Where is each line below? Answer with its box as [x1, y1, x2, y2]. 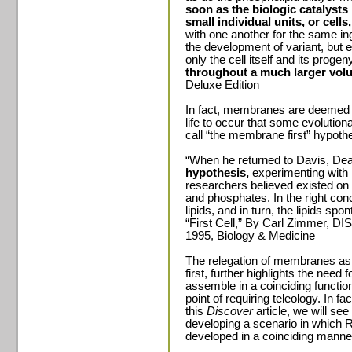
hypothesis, [185, 167, 249, 179]
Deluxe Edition [185, 79, 259, 91]
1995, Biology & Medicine [185, 229, 315, 242]
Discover [207, 305, 253, 317]
